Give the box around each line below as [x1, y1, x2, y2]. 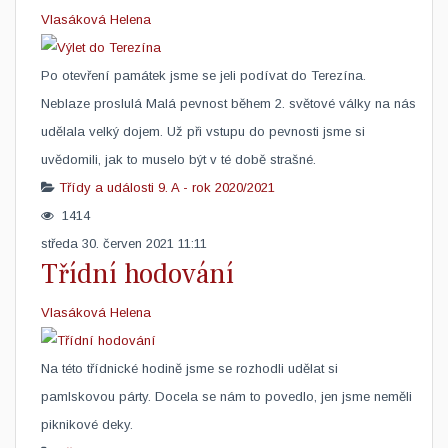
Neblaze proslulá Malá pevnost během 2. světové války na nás [41, 96, 416, 111]
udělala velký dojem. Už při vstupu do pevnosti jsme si [41, 124, 365, 139]
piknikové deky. [41, 417, 133, 432]
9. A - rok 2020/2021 [158, 180, 275, 195]
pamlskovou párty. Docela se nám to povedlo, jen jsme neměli [41, 389, 412, 404]
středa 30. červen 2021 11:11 [41, 236, 207, 251]
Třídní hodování [41, 256, 234, 292]
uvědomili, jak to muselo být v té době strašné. [41, 152, 316, 167]
